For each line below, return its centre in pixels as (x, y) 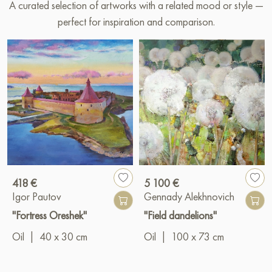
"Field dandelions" (180, 215)
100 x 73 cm (198, 236)
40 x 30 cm (63, 236)
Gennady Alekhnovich (189, 196)
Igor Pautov (37, 196)
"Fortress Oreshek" (49, 215)
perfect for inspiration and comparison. (136, 21)
